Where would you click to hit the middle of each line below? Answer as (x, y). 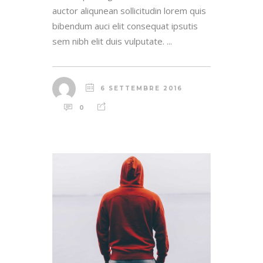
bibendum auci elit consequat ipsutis (125, 26)
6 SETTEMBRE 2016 (141, 88)
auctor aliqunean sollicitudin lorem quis (129, 10)
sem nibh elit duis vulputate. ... (112, 41)
